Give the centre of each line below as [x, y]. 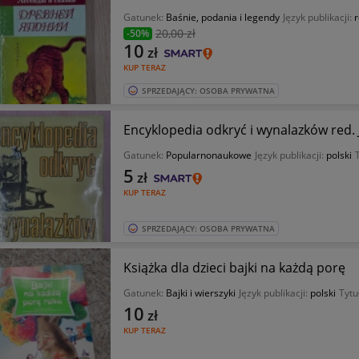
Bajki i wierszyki [200, 293]
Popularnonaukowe [208, 155]
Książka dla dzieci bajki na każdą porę [234, 268]
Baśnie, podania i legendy [222, 17]
